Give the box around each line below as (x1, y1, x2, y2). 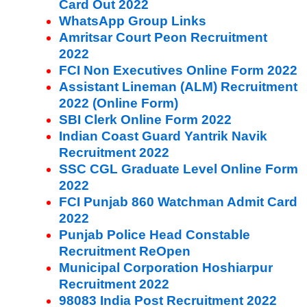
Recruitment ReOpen (59, 243, 191, 258)
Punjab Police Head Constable (59, 227, 250, 242)
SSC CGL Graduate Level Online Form (59, 161, 298, 176)
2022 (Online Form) (59, 95, 178, 110)
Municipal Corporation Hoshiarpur (59, 260, 273, 275)
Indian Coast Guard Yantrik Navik (59, 128, 267, 143)
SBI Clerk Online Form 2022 (59, 112, 232, 127)
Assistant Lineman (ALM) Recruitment (59, 79, 297, 94)
